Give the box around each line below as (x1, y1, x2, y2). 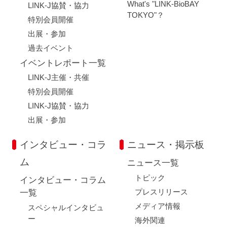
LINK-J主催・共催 (27, 73, 89, 82)
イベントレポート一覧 (20, 58, 106, 68)
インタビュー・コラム (20, 175, 106, 185)
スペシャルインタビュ (27, 203, 104, 212)
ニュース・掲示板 (127, 139, 204, 150)
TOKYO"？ (127, 10, 164, 19)
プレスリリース (135, 187, 188, 197)
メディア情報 (135, 202, 181, 211)
